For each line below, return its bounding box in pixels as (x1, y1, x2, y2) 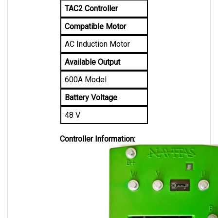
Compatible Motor (64, 12, 126, 21)
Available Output (64, 47, 120, 57)
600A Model (64, 65, 107, 74)
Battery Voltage (64, 83, 117, 92)
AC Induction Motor (64, 29, 130, 39)
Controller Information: (60, 124, 136, 134)
